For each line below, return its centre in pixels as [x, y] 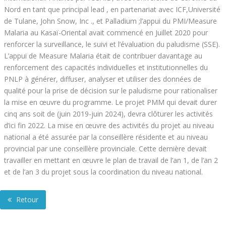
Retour [26, 200]
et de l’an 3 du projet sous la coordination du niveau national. [103, 172]
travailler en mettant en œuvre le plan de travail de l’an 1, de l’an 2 [111, 160]
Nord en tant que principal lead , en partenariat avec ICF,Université [112, 9]
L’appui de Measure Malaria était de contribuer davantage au [103, 56]
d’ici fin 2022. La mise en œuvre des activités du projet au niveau [109, 125]
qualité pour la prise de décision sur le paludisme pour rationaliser [111, 91]
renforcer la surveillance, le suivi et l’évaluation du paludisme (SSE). [112, 44]
